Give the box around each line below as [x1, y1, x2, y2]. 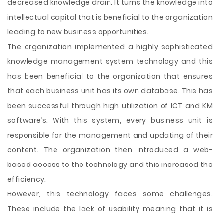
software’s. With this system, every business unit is [7, 115, 213, 125]
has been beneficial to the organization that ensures [7, 71, 213, 81]
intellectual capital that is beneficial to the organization [7, 12, 213, 22]
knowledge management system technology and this [7, 56, 213, 66]
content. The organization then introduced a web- [7, 145, 213, 155]
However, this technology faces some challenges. [7, 189, 213, 199]
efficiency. [7, 174, 46, 184]
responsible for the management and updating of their [7, 130, 213, 140]
